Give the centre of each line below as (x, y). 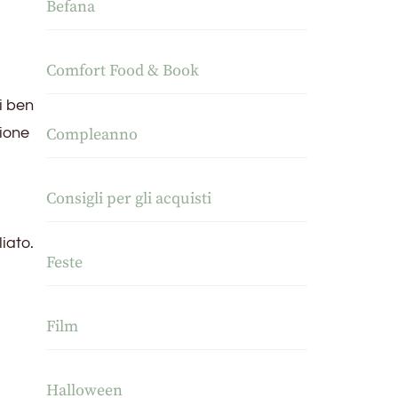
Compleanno (92, 135)
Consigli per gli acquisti (129, 199)
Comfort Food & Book (123, 71)
